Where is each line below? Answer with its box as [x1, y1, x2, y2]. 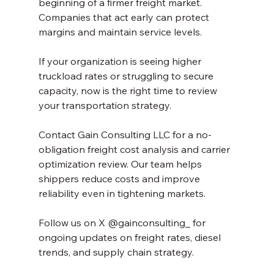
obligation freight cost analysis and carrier [38, 143, 232, 155]
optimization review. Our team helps [38, 157, 204, 170]
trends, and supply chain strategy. [38, 245, 194, 258]
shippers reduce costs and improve [38, 172, 202, 185]
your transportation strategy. [38, 98, 171, 111]
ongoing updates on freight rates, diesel [38, 231, 223, 243]
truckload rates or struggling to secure [38, 69, 216, 82]
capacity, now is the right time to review [38, 84, 220, 97]
